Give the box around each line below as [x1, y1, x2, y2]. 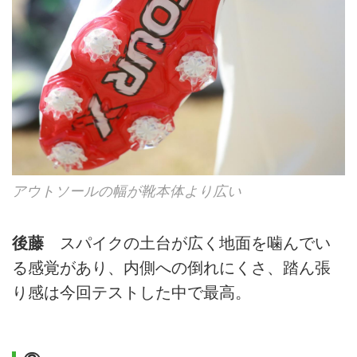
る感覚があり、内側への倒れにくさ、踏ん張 [12, 259, 331, 277]
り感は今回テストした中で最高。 [12, 284, 251, 302]
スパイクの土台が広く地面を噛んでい [44, 234, 331, 253]
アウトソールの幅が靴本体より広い [12, 183, 241, 200]
